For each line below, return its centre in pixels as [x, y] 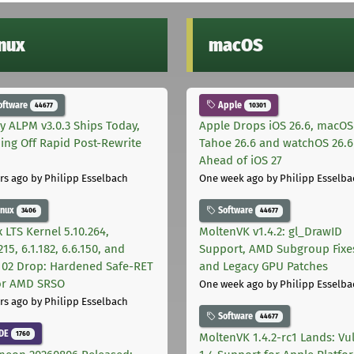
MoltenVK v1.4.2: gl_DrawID [271, 232]
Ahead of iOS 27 [241, 161]
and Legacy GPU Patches [264, 267]
